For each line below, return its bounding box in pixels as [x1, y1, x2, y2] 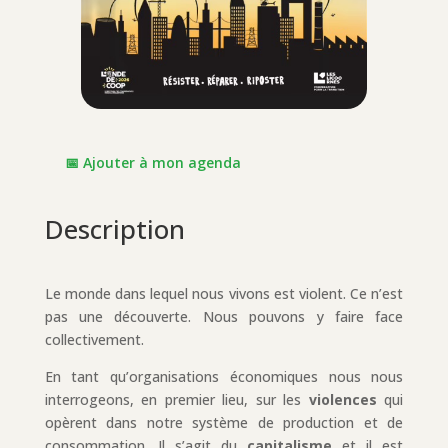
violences [308, 390, 385, 410]
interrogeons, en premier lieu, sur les [44, 390, 309, 410]
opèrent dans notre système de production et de [44, 413, 404, 433]
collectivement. [44, 330, 144, 350]
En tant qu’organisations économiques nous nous [44, 367, 404, 387]
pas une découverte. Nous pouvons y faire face [44, 307, 404, 327]
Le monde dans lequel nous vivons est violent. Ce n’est [44, 284, 404, 304]
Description [44, 211, 185, 248]
